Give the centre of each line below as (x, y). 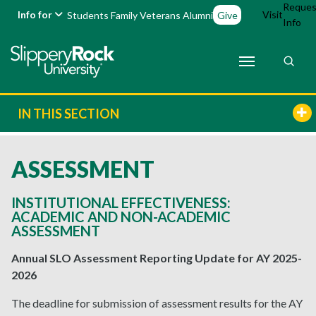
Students (88, 15)
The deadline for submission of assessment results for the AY (157, 303)
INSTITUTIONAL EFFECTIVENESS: (122, 203)
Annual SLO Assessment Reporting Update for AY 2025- (157, 258)
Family (124, 15)
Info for (36, 14)
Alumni (198, 15)
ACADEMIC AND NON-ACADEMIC (121, 217)
